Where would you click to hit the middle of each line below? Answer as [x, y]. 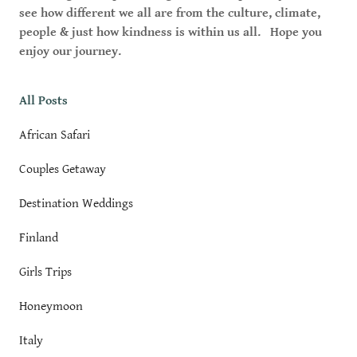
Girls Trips [45, 272]
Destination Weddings [76, 204]
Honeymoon [51, 306]
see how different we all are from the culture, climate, [170, 13]
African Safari [55, 135]
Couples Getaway [63, 169]
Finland [39, 238]
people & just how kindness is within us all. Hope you [171, 32]
